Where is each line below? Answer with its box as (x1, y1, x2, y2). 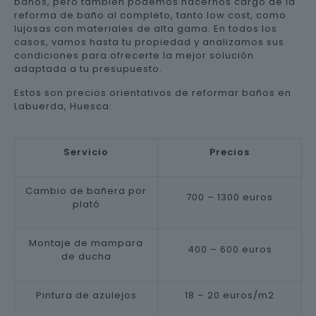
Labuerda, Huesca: (14, 99, 112, 113)
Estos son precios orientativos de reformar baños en (14, 86, 291, 99)
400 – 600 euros (187, 243, 272, 256)
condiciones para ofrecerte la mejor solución (14, 49, 254, 62)
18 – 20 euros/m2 (185, 288, 274, 302)
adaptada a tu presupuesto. (14, 62, 162, 75)
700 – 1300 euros (186, 190, 273, 204)
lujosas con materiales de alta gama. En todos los (14, 22, 277, 35)
